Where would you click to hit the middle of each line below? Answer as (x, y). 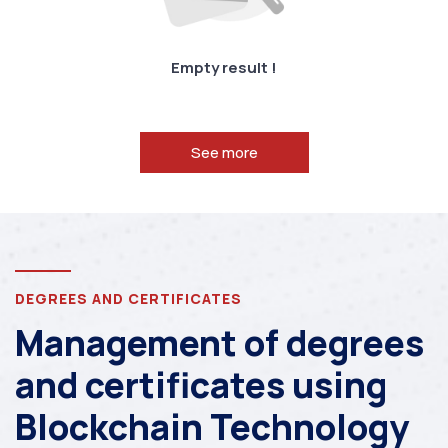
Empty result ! (224, 68)
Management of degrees (219, 343)
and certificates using (201, 385)
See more (224, 153)
